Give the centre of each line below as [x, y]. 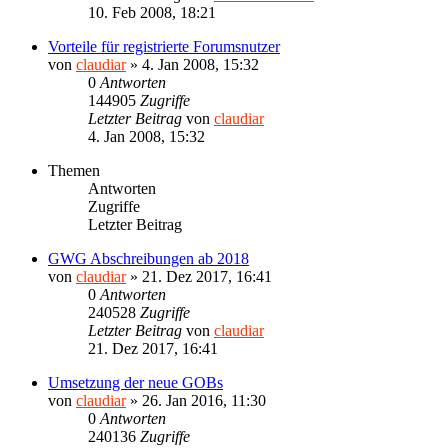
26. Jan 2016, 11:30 [204, 400]
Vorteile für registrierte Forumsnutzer [164, 46]
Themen [74, 170]
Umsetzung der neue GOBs [135, 382]
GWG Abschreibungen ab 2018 [148, 258]
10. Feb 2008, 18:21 [152, 12]
